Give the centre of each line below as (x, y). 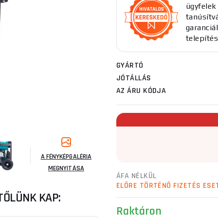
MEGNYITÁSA (66, 168)
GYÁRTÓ (130, 65)
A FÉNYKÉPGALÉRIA (66, 157)
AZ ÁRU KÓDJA (141, 91)
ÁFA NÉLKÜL (136, 176)
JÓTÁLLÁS (134, 78)
